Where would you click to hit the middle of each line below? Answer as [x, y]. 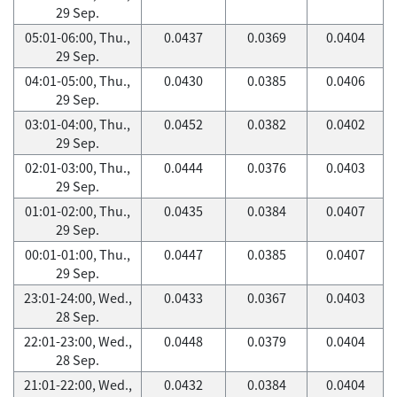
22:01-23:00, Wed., [78, 341]
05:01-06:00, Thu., [78, 37]
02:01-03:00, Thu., [78, 167]
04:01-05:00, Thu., [78, 81]
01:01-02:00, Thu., [78, 211]
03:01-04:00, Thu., [78, 124]
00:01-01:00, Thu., [78, 254]
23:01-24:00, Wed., [78, 298]
